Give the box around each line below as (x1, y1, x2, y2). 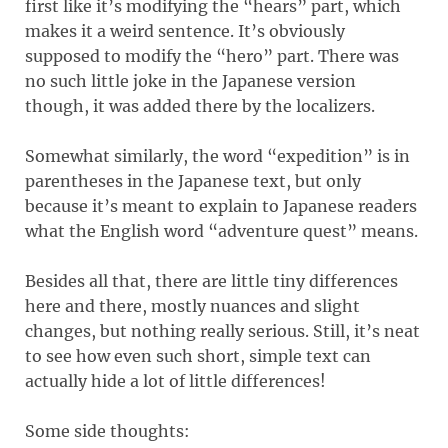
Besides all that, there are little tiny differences (25, 270, 398, 291)
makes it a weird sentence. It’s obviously (25, 20, 345, 41)
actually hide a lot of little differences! (25, 370, 326, 391)
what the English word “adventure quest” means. (25, 220, 418, 241)
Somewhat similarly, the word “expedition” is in (25, 145, 410, 166)
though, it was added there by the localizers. (25, 95, 375, 116)
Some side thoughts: (25, 420, 190, 441)
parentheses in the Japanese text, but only (25, 170, 361, 191)
